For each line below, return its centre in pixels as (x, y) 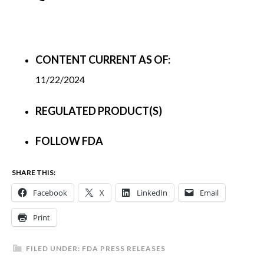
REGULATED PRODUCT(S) (99, 110)
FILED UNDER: (54, 248)
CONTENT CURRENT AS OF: (103, 59)
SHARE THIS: (34, 172)
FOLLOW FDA (69, 141)
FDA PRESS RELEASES (124, 248)
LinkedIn (152, 192)
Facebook (50, 192)
